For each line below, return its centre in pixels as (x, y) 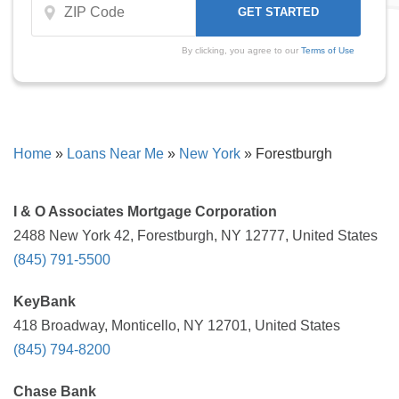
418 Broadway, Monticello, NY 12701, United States (177, 326)
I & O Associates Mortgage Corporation (145, 212)
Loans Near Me (115, 154)
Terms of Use (327, 50)
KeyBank (45, 301)
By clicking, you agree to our (241, 50)
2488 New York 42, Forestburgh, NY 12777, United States (195, 236)
